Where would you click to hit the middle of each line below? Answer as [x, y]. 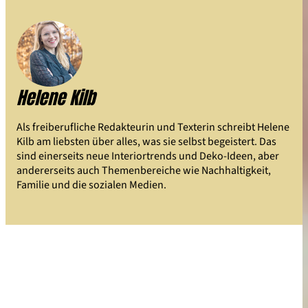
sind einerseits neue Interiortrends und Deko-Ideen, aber [148, 155]
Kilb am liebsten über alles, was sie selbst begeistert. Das [146, 141]
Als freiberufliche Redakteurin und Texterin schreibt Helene [153, 126]
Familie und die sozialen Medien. [91, 184]
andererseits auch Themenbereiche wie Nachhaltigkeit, [144, 170]
